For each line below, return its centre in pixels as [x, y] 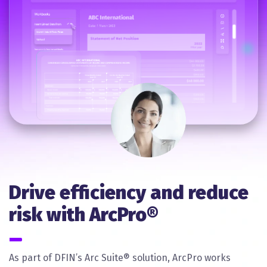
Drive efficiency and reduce [129, 192]
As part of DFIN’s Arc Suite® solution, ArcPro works [120, 257]
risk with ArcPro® [84, 214]
